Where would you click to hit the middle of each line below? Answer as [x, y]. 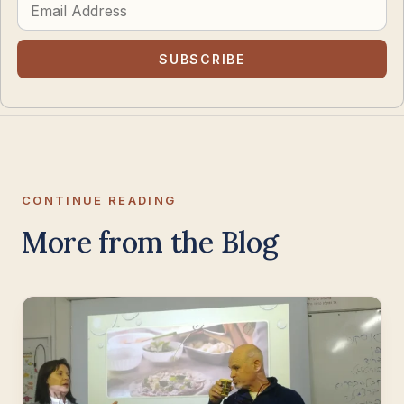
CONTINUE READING [99, 200]
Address [42, 17]
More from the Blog [150, 242]
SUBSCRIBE [202, 60]
